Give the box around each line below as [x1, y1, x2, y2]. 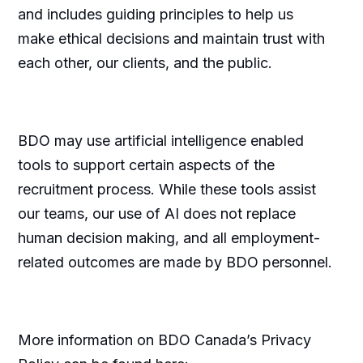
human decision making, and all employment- [17, 228, 320, 246]
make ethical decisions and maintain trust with [17, 29, 325, 47]
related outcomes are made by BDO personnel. [17, 253, 332, 271]
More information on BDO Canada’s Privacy [17, 331, 311, 348]
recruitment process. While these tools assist [17, 180, 316, 198]
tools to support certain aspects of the [17, 156, 275, 173]
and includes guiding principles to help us [17, 5, 293, 23]
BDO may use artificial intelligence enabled [17, 131, 304, 149]
